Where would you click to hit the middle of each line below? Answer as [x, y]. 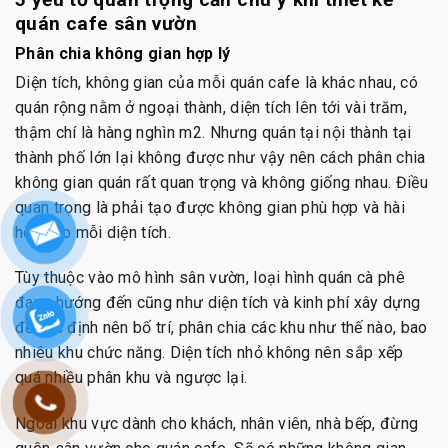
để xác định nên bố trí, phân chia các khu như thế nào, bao [221, 328]
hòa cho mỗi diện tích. [93, 232]
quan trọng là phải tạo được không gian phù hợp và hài [210, 207]
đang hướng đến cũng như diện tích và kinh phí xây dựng [218, 303]
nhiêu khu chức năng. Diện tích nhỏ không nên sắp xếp [209, 353]
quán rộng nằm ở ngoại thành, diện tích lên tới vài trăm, [211, 107]
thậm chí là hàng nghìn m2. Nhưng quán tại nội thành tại [213, 132]
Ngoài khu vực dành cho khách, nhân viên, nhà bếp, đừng [217, 424]
